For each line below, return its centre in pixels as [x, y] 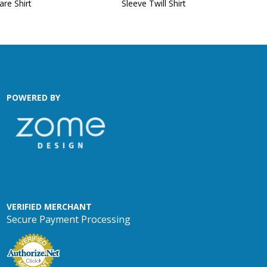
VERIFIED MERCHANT [49, 207]
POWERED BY [33, 97]
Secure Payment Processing [69, 219]
